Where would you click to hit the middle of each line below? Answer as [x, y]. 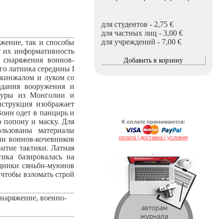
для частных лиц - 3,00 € [142, 33]
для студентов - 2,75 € [137, 24]
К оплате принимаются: [153, 122]
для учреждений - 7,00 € [141, 42]
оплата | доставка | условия [153, 137]
